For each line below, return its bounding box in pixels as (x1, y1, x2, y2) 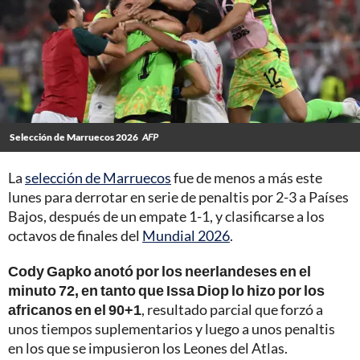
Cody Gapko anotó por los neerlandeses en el (8, 261, 311, 280)
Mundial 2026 (142, 226, 230, 244)
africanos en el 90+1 (8, 300, 141, 318)
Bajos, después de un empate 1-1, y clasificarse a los (8, 207, 325, 225)
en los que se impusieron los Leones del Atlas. (8, 338, 288, 357)
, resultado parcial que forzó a (141, 300, 323, 318)
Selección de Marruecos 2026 (10, 130, 138, 143)
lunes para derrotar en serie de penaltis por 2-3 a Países (8, 187, 349, 206)
